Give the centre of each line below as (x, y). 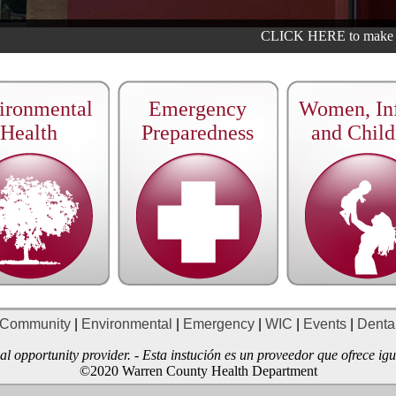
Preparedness (198, 133)
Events (323, 324)
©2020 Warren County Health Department (198, 371)
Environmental (126, 324)
